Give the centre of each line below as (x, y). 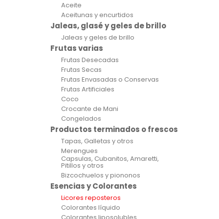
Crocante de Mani (90, 109)
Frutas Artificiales (88, 89)
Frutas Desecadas (90, 60)
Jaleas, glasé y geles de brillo (108, 26)
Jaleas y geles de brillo (98, 37)
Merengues (79, 151)
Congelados (81, 119)
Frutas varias (77, 48)
